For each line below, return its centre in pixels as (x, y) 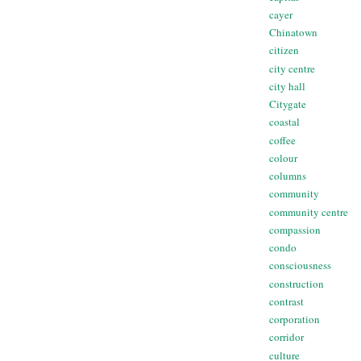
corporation (295, 320)
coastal (284, 122)
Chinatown (293, 33)
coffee (282, 140)
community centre (309, 212)
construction (297, 283)
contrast (286, 301)
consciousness (300, 266)
